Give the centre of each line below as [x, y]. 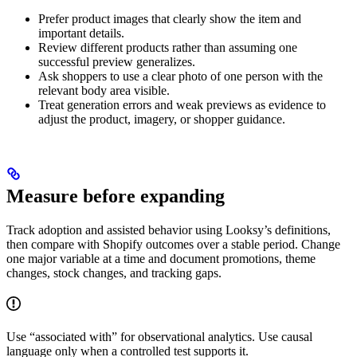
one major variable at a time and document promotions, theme [161, 258]
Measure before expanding [116, 196]
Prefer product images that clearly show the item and [170, 18]
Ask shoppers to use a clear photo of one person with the [180, 76]
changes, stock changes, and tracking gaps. [114, 273]
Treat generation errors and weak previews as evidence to [182, 104]
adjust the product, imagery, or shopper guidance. [162, 119]
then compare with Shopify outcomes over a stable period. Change [173, 244]
